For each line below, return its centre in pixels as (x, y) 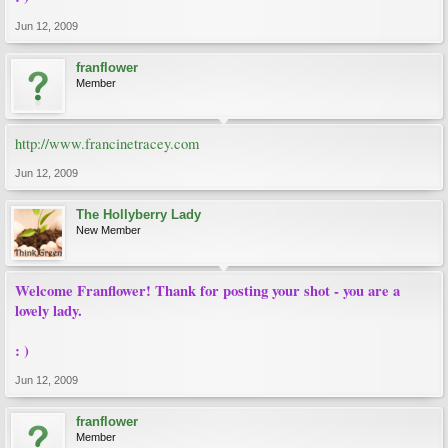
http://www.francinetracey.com (107, 143)
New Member (108, 230)
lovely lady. (48, 310)
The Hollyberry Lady (138, 214)
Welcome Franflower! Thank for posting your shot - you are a (207, 290)
